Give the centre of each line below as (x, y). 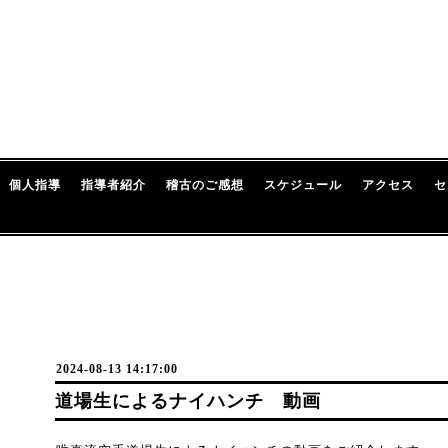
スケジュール (303, 185)
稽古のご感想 (205, 185)
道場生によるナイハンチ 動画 (188, 401)
